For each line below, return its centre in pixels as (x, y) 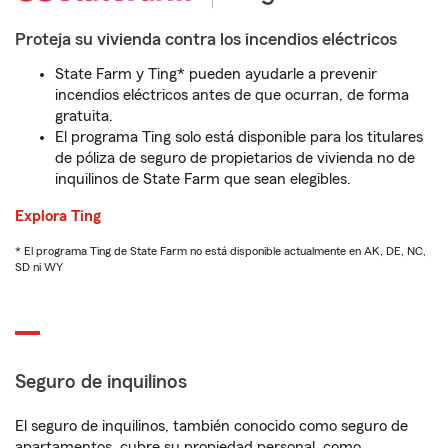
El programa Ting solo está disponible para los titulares (239, 137)
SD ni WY (39, 267)
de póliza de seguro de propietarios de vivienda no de (235, 158)
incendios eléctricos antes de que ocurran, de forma (232, 95)
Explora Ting (58, 216)
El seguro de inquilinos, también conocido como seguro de (211, 426)
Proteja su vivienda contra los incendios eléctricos (206, 39)
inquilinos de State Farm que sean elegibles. (203, 179)
